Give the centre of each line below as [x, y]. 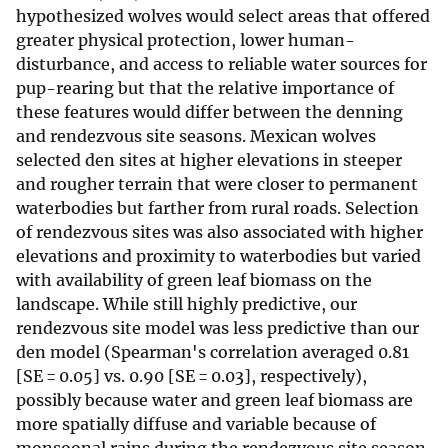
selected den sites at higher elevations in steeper [209, 160]
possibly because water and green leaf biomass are [214, 400]
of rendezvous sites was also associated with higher [219, 232]
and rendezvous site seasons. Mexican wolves [196, 136]
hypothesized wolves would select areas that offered [223, 16]
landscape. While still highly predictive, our [186, 304]
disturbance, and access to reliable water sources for [221, 64]
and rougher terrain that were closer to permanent [217, 184]
